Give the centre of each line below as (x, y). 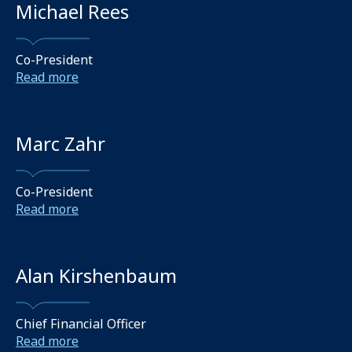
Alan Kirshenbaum (96, 275)
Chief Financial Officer (81, 324)
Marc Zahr (60, 143)
